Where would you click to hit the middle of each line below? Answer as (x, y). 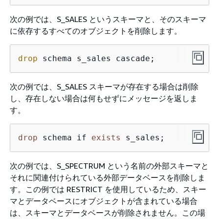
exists (106, 137)
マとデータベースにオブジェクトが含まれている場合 (104, 201)
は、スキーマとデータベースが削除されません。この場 (108, 212)
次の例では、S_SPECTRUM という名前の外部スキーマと (109, 165)
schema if (65, 137)
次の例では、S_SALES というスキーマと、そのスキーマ (108, 19)
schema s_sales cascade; (96, 58)
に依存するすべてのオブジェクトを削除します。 (96, 31)
